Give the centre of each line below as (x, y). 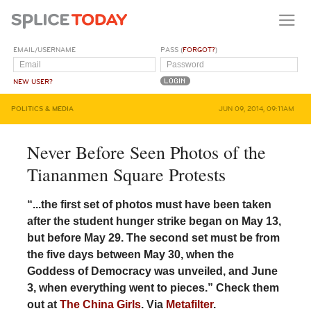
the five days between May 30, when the (130, 254)
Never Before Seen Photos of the (146, 152)
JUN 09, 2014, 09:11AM (256, 109)
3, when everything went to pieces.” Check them (153, 287)
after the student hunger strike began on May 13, (154, 221)
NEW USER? (33, 82)
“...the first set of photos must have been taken (149, 204)
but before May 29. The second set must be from (153, 237)
